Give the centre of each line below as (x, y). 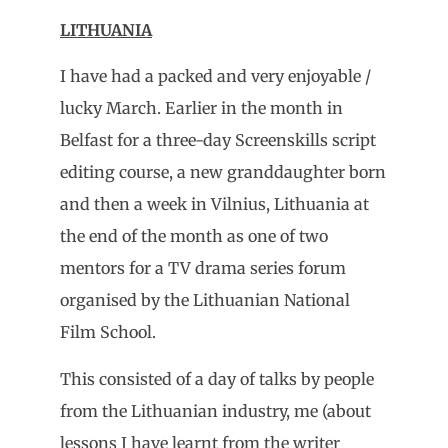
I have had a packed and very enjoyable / (215, 76)
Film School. (108, 332)
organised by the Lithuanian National (205, 300)
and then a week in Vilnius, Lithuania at (214, 204)
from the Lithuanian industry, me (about (215, 410)
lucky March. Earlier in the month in (201, 108)
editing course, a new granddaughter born (223, 172)
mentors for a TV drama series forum (203, 268)
